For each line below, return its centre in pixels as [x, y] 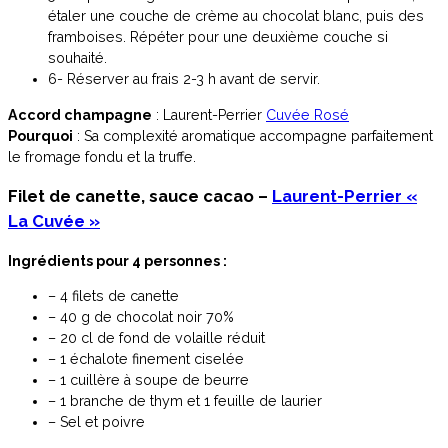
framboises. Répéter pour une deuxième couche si [218, 37]
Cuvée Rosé [307, 114]
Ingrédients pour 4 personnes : [117, 260]
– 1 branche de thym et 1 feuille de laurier [185, 401]
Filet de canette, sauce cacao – [140, 196]
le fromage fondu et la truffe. [102, 156]
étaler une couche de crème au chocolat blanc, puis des [236, 16]
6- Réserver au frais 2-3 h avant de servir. [184, 79]
